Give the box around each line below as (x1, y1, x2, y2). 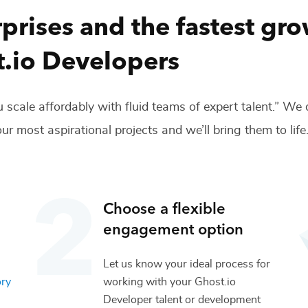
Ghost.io (195, 276, 236, 287)
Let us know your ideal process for (103, 258, 271, 269)
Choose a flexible (103, 196, 226, 218)
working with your (103, 276, 192, 287)
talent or (153, 294, 196, 305)
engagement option (103, 217, 244, 239)
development (198, 294, 261, 305)
